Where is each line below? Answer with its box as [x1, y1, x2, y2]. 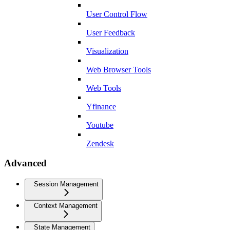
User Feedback [86, 28, 135, 37]
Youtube [86, 120, 113, 129]
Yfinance [86, 102, 116, 111]
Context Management [34, 202, 98, 210]
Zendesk [86, 139, 114, 148]
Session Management [34, 180, 99, 188]
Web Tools [86, 83, 121, 92]
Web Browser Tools [86, 65, 151, 74]
